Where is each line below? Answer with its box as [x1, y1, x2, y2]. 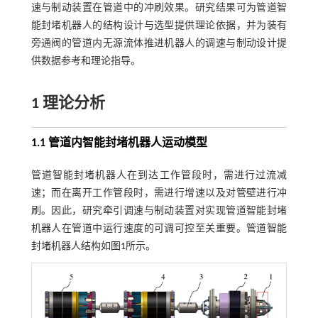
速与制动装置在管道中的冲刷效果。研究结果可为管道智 [31, 3, 287, 14]
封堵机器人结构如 [31, 241, 111, 253]
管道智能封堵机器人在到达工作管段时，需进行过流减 [31, 170, 287, 182]
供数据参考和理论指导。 [31, 56, 141, 67]
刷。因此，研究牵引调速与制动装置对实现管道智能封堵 [31, 206, 287, 217]
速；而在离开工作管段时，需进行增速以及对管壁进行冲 [31, 188, 287, 199]
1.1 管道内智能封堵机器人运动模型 [31, 138, 207, 150]
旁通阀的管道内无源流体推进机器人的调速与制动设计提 [31, 38, 287, 50]
